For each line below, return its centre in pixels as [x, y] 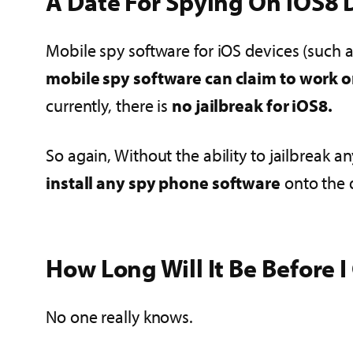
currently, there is [109, 106]
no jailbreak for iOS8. [252, 106]
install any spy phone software [163, 182]
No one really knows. [119, 317]
